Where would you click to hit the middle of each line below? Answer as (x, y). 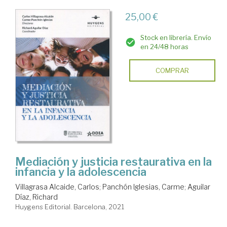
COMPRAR (172, 71)
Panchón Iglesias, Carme (143, 187)
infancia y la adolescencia (81, 172)
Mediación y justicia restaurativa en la (113, 162)
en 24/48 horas (164, 47)
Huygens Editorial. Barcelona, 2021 (70, 207)
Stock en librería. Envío (176, 38)
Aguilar (199, 187)
